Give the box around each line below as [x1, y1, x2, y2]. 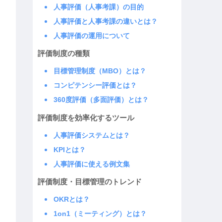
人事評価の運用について [53, 31, 130, 40]
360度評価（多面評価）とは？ [53, 96, 149, 104]
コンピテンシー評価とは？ [53, 81, 137, 90]
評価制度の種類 [37, 49, 90, 58]
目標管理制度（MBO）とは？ [53, 67, 146, 75]
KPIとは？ [53, 145, 86, 154]
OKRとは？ [53, 195, 90, 204]
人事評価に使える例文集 [53, 160, 130, 168]
